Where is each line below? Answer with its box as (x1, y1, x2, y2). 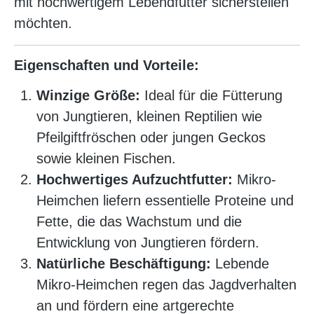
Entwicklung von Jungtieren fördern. (36, 235, 259, 251)
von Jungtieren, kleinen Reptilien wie (36, 109, 262, 125)
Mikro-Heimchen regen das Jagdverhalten (36, 277, 296, 293)
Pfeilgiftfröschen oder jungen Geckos (36, 130, 266, 146)
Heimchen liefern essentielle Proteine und (36, 193, 294, 209)
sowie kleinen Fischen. (36, 151, 176, 167)
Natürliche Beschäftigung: (36, 256, 211, 272)
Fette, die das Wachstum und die (36, 214, 242, 230)
